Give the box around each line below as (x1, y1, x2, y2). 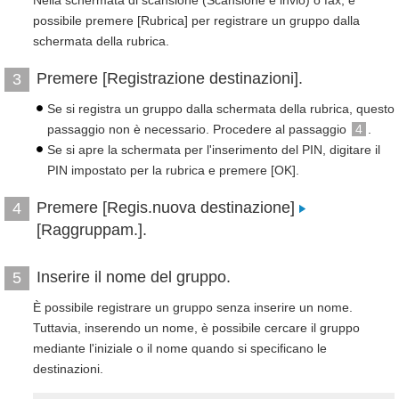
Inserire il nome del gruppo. (37, 268, 231, 286)
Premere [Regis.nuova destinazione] (37, 199, 299, 216)
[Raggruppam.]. (37, 221, 147, 239)
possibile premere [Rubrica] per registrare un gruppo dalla (33, 13, 360, 28)
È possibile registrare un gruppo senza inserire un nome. (33, 300, 353, 314)
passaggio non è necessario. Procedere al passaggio (47, 122, 350, 136)
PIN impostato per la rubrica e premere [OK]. (47, 163, 299, 177)
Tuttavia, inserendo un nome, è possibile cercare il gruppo (33, 321, 360, 335)
